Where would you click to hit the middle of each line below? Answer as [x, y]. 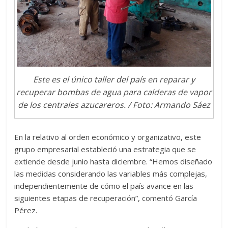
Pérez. [26, 210]
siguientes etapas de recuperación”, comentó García [106, 198]
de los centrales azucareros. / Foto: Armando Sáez [114, 105]
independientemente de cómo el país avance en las [104, 186]
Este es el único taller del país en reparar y [114, 79]
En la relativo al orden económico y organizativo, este [108, 137]
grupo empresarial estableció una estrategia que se [105, 149]
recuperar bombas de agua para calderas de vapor [114, 92]
